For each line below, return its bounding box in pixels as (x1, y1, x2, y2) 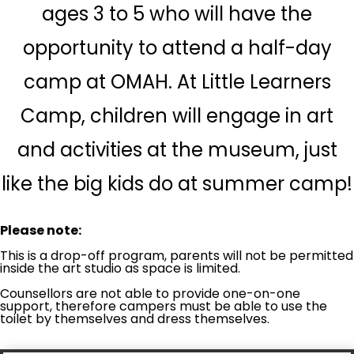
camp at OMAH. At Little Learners (23, 69, 331, 96)
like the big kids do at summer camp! (2, 171, 352, 198)
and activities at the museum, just (17, 137, 337, 164)
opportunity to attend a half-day (22, 35, 332, 62)
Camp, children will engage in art (21, 103, 333, 130)
